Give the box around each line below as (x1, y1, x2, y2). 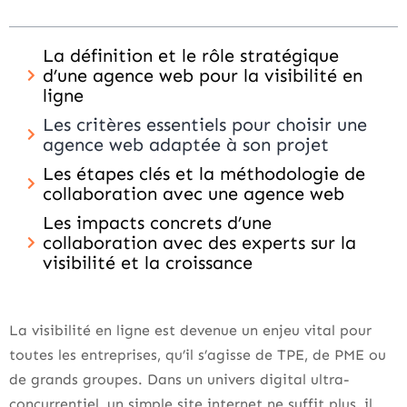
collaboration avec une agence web (43, 182, 344, 204)
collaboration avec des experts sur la (43, 231, 356, 253)
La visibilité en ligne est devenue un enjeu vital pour (9, 321, 372, 339)
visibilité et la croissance (43, 251, 253, 273)
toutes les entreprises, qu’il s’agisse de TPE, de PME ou (9, 345, 386, 363)
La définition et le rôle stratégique (43, 44, 339, 66)
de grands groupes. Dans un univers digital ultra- (9, 370, 350, 388)
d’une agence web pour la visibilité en (43, 64, 362, 86)
